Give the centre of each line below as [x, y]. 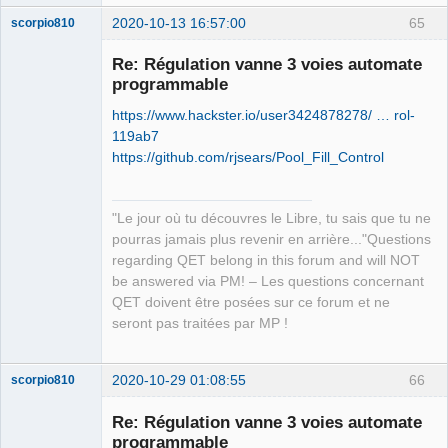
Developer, [40, 255]
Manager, [36, 241]
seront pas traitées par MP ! [200, 324]
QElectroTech [47, 213]
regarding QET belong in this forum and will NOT [266, 261]
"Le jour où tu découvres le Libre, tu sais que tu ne [271, 219]
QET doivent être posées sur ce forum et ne [251, 303]
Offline [45, 292]
